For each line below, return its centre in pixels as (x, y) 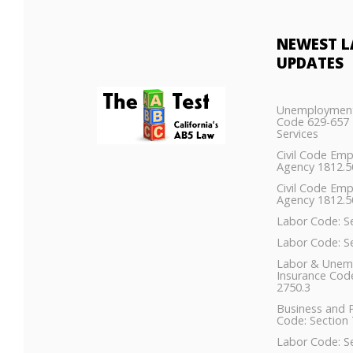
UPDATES (310, 63)
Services (298, 134)
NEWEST (309, 44)
